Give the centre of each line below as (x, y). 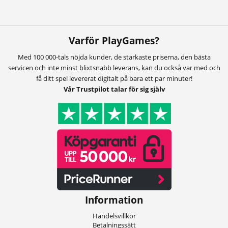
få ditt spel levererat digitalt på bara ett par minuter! (114, 79)
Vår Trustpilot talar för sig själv (114, 89)
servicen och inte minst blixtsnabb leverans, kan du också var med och (114, 68)
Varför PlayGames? (114, 41)
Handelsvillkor (114, 216)
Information (114, 200)
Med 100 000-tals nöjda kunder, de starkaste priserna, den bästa (114, 57)
